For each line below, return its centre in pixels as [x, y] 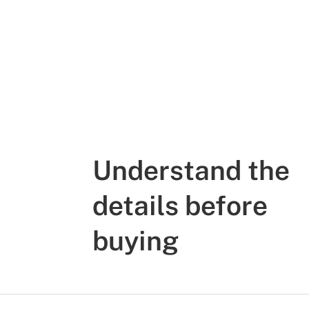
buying [136, 241]
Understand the [191, 171]
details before [180, 206]
